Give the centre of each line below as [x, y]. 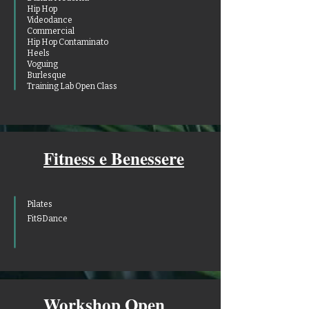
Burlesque [47, 75]
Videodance [50, 20]
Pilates [40, 204]
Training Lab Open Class [72, 86]
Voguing [42, 64]
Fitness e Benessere [114, 158]
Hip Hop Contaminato [68, 42]
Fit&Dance [47, 219]
